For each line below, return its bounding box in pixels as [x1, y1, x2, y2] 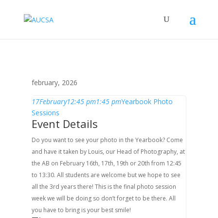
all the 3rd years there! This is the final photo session [31, 182, 176, 191]
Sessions [31, 108, 59, 117]
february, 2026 [31, 78, 77, 87]
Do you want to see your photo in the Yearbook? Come [31, 136, 183, 144]
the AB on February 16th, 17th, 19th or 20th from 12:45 [31, 159, 182, 167]
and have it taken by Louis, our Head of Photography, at [31, 147, 185, 156]
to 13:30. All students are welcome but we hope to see [31, 171, 181, 179]
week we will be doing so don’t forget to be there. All [31, 194, 176, 202]
